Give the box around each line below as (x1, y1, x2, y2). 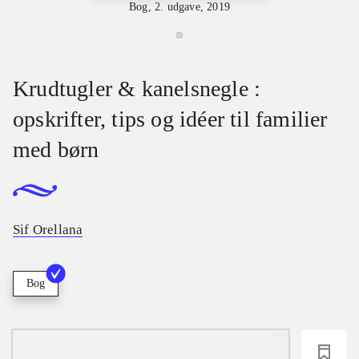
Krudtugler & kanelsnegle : (13, 75, 261, 101)
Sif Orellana (13, 222, 83, 238)
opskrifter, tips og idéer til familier (13, 106, 328, 131)
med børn (13, 136, 99, 162)
